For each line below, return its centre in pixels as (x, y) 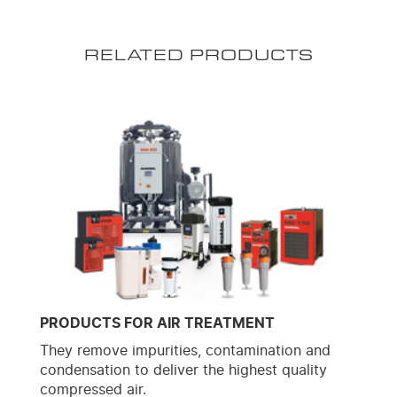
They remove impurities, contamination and (185, 350)
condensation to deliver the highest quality (183, 370)
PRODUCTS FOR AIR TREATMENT (157, 323)
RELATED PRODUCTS (198, 54)
